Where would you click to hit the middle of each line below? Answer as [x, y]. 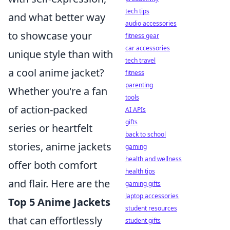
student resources [151, 208]
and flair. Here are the [59, 184]
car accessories [148, 48]
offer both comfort [53, 165]
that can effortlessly [55, 221]
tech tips [137, 11]
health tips [140, 171]
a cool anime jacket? [56, 73]
